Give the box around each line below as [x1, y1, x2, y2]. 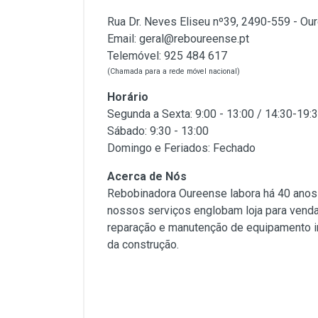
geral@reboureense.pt [139, 32, 249, 45]
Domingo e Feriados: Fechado [107, 141, 256, 155]
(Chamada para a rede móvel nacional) [107, 67, 240, 76]
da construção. [107, 238, 179, 251]
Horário [107, 90, 148, 104]
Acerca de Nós [107, 170, 187, 183]
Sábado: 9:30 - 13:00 [107, 124, 209, 138]
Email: [107, 32, 139, 45]
